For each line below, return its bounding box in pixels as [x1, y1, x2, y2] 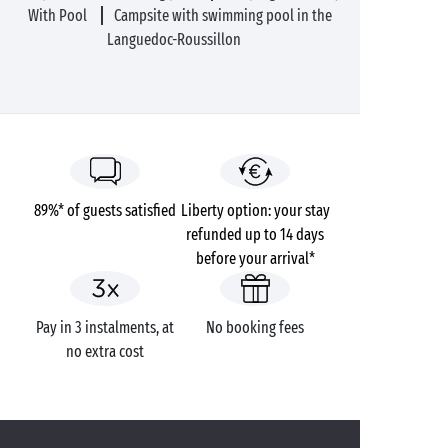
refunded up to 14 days [186, 225, 324, 244]
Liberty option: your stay [180, 201, 330, 220]
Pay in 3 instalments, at [36, 318, 174, 337]
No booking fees [206, 318, 304, 337]
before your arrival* [195, 249, 315, 268]
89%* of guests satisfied [34, 201, 176, 220]
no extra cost [66, 342, 144, 361]
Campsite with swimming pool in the [114, 6, 333, 25]
